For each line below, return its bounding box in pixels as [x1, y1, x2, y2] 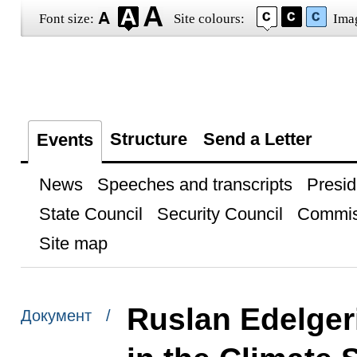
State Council [38, 204, 143, 224]
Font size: [38, 11, 94, 26]
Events [36, 130, 93, 150]
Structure [109, 129, 187, 149]
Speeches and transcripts [96, 175, 292, 194]
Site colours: [173, 11, 245, 26]
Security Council [156, 204, 283, 224]
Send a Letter [202, 129, 312, 149]
